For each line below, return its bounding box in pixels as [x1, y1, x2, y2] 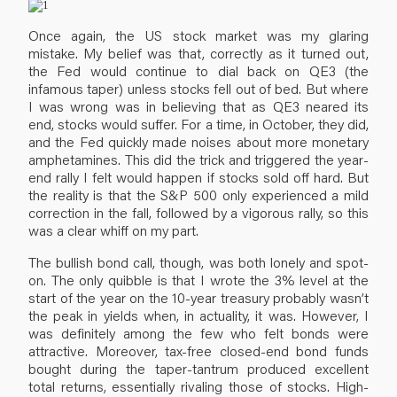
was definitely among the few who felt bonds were [28, 323, 369, 342]
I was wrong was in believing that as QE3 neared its [28, 96, 369, 115]
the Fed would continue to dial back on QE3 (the [28, 60, 369, 80]
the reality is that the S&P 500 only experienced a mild [28, 184, 369, 204]
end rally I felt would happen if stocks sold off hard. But [28, 167, 369, 186]
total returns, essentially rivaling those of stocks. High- [28, 376, 369, 395]
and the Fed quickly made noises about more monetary [28, 131, 369, 151]
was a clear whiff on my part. [28, 220, 198, 239]
